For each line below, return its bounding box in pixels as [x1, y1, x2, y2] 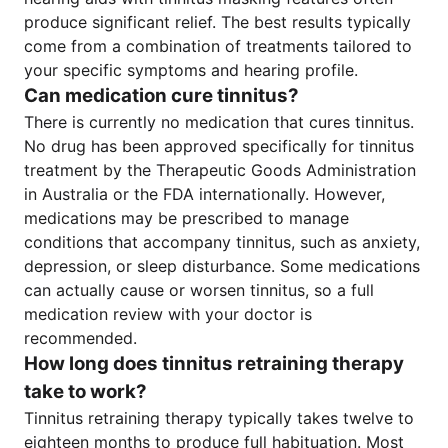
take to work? [24, 380, 147, 403]
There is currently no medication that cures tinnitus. [24, 112, 414, 132]
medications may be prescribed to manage [24, 208, 349, 228]
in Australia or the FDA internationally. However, [24, 184, 385, 204]
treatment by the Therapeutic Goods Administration [24, 160, 416, 180]
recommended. [24, 328, 137, 348]
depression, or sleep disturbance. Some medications [24, 256, 420, 276]
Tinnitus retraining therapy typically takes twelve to [24, 408, 414, 428]
